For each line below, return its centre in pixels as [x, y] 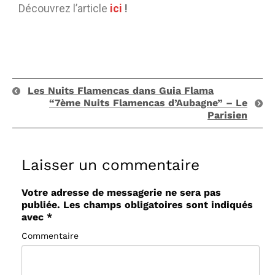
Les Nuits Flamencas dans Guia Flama [121, 91]
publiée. [41, 205]
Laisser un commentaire [110, 165]
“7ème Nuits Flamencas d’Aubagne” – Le [148, 103]
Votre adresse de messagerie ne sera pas [121, 193]
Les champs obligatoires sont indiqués [157, 205]
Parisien [227, 115]
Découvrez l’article [64, 9]
